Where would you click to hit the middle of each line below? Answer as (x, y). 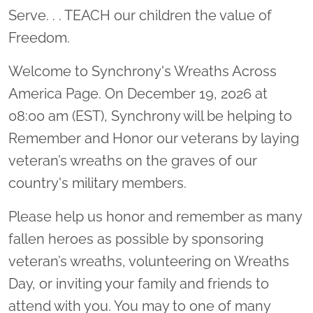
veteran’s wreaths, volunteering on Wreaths (149, 261)
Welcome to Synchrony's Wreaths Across (143, 71)
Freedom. (39, 37)
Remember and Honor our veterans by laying (154, 138)
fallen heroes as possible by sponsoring (136, 239)
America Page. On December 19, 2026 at (138, 93)
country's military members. (97, 183)
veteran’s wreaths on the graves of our (133, 160)
